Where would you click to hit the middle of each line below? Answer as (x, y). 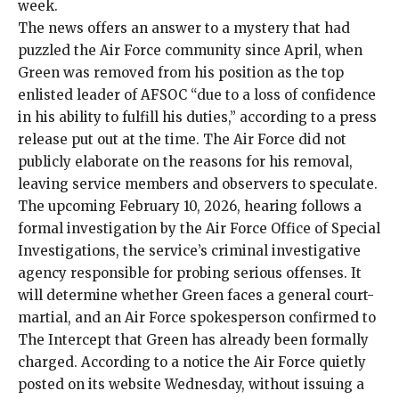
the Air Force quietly (295, 362)
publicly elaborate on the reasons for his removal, (185, 161)
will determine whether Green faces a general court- (196, 295)
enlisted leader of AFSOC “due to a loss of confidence (197, 94)
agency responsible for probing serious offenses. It (190, 273)
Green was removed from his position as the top (181, 72)
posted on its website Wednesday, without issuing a (191, 384)
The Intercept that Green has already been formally (193, 339)
